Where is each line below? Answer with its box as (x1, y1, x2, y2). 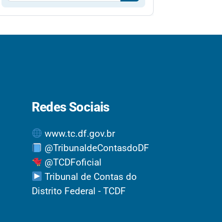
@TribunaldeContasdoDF (42, 142, 150, 154)
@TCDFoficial (42, 156, 102, 168)
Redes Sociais (31, 99, 110, 114)
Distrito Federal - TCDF (31, 185, 126, 197)
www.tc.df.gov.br (42, 127, 115, 139)
